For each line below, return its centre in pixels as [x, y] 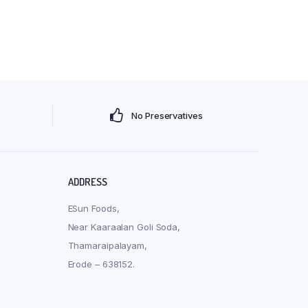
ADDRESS [87, 182]
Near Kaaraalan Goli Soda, [124, 227]
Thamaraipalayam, [107, 246]
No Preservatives [167, 116]
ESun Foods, [93, 209]
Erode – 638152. [101, 264]
